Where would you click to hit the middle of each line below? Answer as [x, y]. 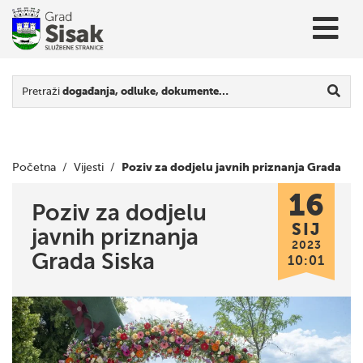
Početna [34, 167]
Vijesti [89, 167]
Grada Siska [93, 261]
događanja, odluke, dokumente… [145, 91]
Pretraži [42, 91]
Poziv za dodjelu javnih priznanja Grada [231, 167]
